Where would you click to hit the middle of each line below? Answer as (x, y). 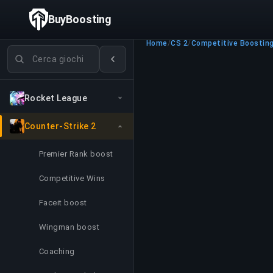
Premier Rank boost (76, 154)
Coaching (57, 251)
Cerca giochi (35, 51)
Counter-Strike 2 (60, 126)
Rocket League (56, 98)
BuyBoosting (80, 19)
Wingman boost (69, 227)
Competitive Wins (72, 178)
